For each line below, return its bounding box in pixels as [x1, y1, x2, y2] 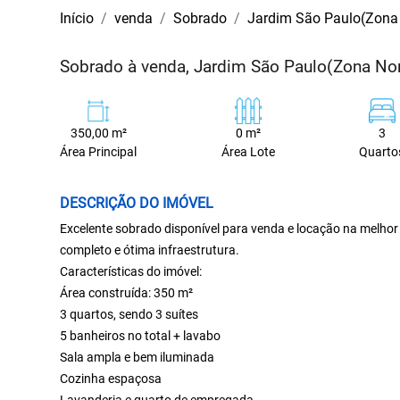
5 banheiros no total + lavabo [60, 328, 221, 343]
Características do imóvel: [60, 263, 203, 279]
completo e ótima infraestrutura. [60, 242, 240, 257]
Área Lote [221, 144, 275, 160]
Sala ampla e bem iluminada [60, 349, 215, 364]
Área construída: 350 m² [60, 285, 194, 300]
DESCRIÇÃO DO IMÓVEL [60, 194, 214, 212]
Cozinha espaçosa [60, 371, 162, 386]
